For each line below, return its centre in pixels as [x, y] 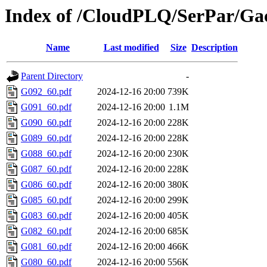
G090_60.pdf [46, 123]
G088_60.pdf [46, 154]
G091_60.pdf [46, 107]
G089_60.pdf [46, 138]
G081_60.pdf [46, 247]
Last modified [131, 48]
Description [215, 48]
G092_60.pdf [46, 92]
